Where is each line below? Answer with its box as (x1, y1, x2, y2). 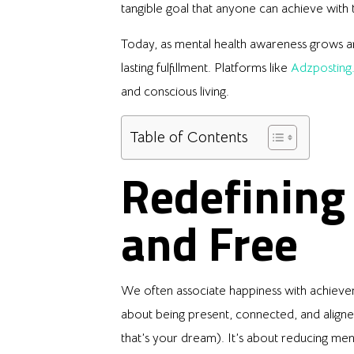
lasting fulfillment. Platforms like (120, 59, 291, 76)
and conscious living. (120, 83, 229, 100)
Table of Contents (129, 126, 248, 147)
